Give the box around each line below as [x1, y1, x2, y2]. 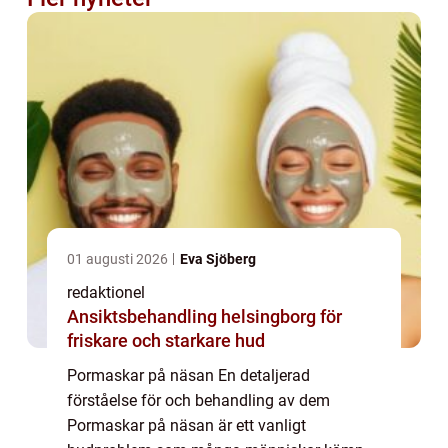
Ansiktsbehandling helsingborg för [67, 305, 342, 327]
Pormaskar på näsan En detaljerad [67, 365, 310, 385]
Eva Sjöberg [180, 250, 256, 267]
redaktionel [67, 282, 145, 302]
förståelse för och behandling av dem [67, 390, 330, 410]
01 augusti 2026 [67, 250, 171, 267]
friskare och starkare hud [67, 329, 265, 351]
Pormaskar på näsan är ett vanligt [67, 415, 306, 435]
